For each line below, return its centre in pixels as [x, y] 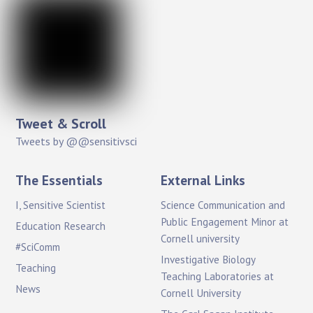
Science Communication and [223, 205]
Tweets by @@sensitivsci [77, 141]
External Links [203, 180]
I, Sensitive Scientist [61, 205]
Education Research [61, 226]
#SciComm [38, 247]
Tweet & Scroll [61, 123]
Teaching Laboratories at [218, 277]
